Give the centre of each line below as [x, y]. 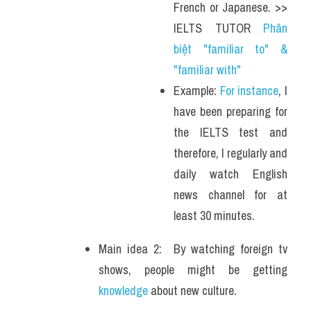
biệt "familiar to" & [230, 49]
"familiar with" [207, 70]
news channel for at [230, 195]
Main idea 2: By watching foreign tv [193, 249]
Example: [197, 91]
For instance [249, 91]
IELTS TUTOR [218, 28]
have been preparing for [230, 111]
